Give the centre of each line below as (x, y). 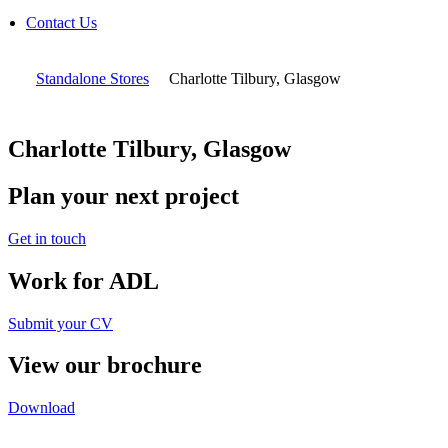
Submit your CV (60, 323)
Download (41, 408)
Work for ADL (83, 280)
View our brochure (105, 365)
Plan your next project (123, 195)
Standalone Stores (92, 78)
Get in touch (47, 238)
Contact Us (61, 22)
